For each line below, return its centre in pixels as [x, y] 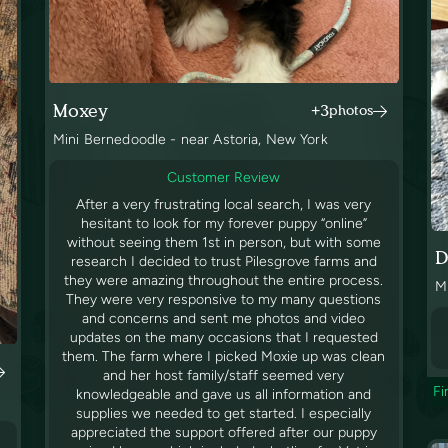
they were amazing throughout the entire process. [224, 281]
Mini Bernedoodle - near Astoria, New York [190, 140]
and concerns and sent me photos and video [224, 319]
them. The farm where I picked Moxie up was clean [224, 357]
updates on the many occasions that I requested [223, 338]
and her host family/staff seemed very [224, 376]
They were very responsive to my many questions [224, 300]
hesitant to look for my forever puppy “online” [223, 224]
